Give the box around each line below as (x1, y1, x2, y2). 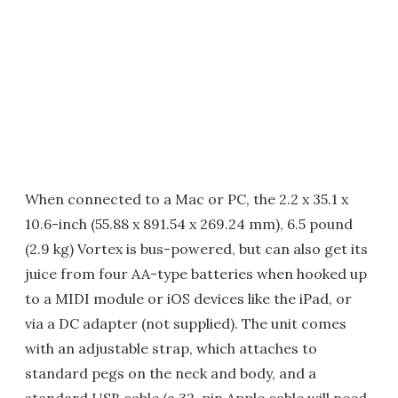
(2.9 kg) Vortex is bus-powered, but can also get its (25, 239, 368, 258)
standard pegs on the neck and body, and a (25, 363, 316, 382)
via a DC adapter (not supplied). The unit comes (25, 314, 346, 332)
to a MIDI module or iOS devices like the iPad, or (25, 289, 352, 307)
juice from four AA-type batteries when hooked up (25, 264, 367, 283)
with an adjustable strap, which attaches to (25, 338, 317, 357)
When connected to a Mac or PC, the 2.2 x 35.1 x (25, 189, 348, 208)
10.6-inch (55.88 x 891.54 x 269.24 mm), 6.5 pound (25, 214, 353, 233)
